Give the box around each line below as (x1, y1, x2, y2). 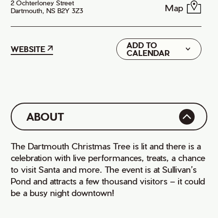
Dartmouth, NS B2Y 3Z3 (11, 6, 84, 15)
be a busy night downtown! (11, 187, 115, 198)
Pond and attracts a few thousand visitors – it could (11, 176, 205, 186)
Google (121, 44, 148, 53)
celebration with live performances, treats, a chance (11, 152, 206, 163)
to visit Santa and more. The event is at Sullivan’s (11, 164, 197, 174)
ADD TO (126, 40, 157, 50)
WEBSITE (11, 44, 46, 54)
